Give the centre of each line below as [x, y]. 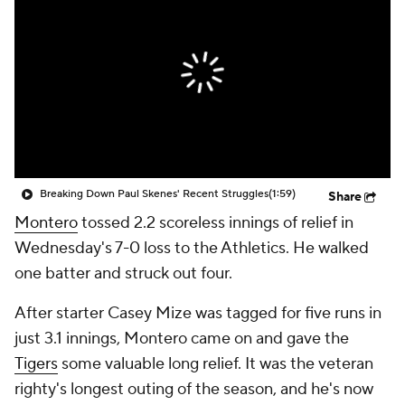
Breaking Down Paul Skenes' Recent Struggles [154, 194]
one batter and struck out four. [123, 273]
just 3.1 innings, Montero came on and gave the [182, 339]
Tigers [36, 364]
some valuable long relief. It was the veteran [216, 364]
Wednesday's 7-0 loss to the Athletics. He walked [192, 248]
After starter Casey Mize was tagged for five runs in [198, 313]
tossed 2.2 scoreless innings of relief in [216, 223]
